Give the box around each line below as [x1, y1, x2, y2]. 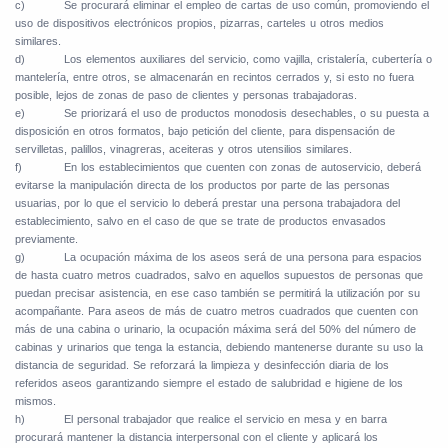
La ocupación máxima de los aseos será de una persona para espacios [64, 251, 422, 264]
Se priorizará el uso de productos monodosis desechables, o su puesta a [64, 107, 429, 120]
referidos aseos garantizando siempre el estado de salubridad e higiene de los [15, 377, 403, 390]
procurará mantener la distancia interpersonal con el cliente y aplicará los [15, 431, 378, 444]
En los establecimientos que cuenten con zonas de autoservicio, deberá [64, 161, 421, 174]
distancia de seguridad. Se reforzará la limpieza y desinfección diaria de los [15, 359, 389, 372]
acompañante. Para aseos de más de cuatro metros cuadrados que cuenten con [15, 305, 418, 318]
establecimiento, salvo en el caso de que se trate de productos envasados [15, 215, 386, 228]
